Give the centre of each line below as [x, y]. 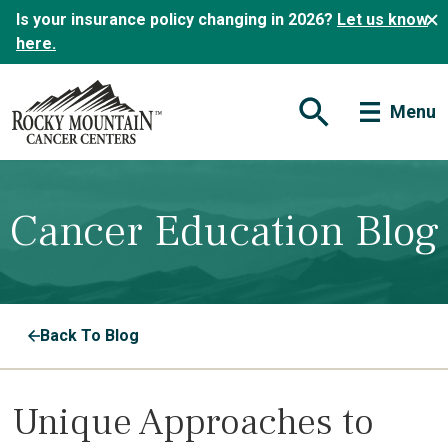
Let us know [382, 19]
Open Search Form [372, 117]
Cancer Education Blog [224, 231]
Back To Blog [89, 335]
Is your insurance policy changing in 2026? [176, 19]
